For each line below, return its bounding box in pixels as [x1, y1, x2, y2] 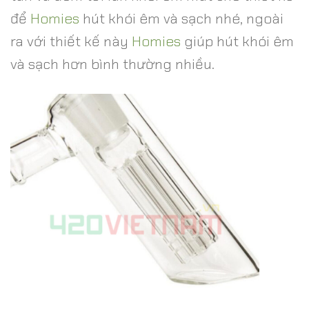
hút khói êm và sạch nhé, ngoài [79, 8, 283, 28]
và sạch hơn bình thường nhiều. [10, 54, 215, 73]
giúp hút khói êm [181, 31, 294, 50]
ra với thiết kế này [10, 31, 132, 50]
